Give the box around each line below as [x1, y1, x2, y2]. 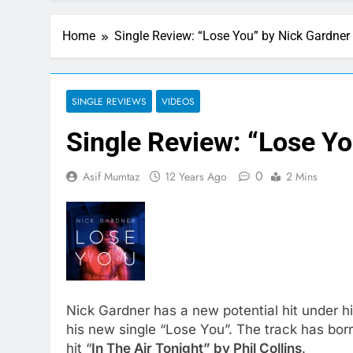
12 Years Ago [165, 169, 227, 184]
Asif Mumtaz [83, 169, 139, 184]
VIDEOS [162, 95, 195, 108]
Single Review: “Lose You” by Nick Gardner [114, 28, 350, 43]
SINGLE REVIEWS [72, 95, 147, 108]
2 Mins [286, 169, 318, 184]
